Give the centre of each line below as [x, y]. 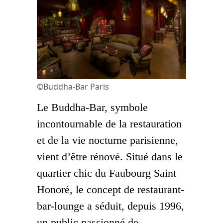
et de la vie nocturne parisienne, [108, 140]
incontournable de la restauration [109, 123]
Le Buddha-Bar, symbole [92, 107]
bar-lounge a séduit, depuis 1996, [111, 206]
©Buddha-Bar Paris [73, 86]
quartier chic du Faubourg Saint [107, 173]
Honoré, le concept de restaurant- [111, 189]
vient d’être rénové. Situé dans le [110, 156]
